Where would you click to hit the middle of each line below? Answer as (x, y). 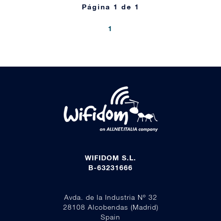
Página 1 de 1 (110, 7)
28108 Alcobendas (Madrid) (110, 207)
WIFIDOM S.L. (110, 158)
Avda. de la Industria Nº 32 (110, 197)
